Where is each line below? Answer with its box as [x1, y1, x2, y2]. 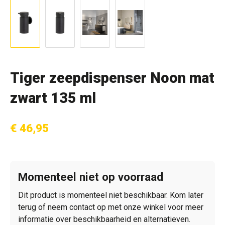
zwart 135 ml [10, 89, 96, 106]
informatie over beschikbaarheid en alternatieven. [18, 214, 190, 224]
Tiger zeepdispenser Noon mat [10, 69, 214, 86]
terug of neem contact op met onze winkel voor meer [18, 202, 203, 212]
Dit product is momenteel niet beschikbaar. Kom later [18, 190, 203, 200]
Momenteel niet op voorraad [18, 170, 163, 183]
